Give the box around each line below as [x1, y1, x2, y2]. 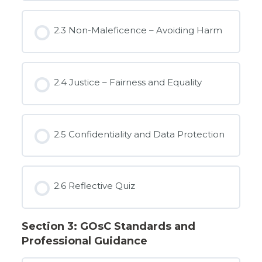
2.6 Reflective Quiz [54, 180, 136, 192]
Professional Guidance [21, 235, 147, 248]
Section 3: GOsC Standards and [21, 220, 195, 233]
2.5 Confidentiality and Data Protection [54, 128, 225, 140]
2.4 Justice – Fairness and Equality [54, 76, 202, 88]
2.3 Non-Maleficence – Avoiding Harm [54, 25, 223, 36]
